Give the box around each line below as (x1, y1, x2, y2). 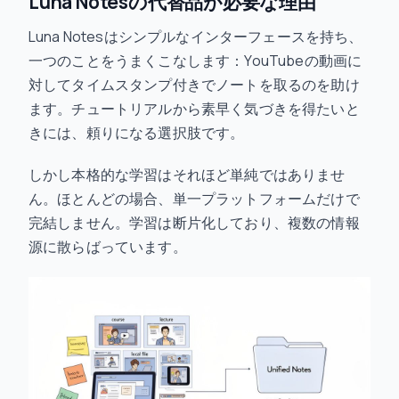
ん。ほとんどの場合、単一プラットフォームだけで (28, 189, 360, 208)
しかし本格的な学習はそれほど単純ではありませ (28, 165, 346, 184)
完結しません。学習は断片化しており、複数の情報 (28, 213, 360, 232)
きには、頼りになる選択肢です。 (28, 123, 245, 142)
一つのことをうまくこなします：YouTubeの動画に (28, 51, 362, 70)
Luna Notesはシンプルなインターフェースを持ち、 (28, 27, 363, 46)
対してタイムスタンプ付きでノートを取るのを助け (28, 75, 360, 94)
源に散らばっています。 (28, 237, 187, 256)
